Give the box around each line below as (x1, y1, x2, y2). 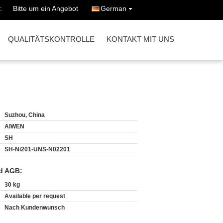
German (101, 4, 126, 12)
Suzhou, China (4, 111, 45, 118)
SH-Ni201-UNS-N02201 (4, 146, 70, 153)
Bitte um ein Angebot (13, 4, 78, 12)
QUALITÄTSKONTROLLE (8, 35, 95, 43)
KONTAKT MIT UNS (107, 35, 174, 43)
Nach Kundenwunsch (4, 204, 65, 211)
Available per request (4, 193, 65, 200)
